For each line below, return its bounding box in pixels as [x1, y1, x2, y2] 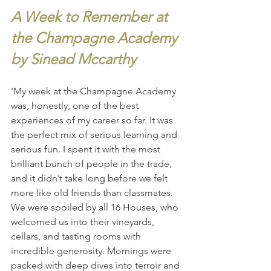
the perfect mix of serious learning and [11, 128, 180, 140]
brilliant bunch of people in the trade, [11, 157, 174, 169]
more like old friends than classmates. [11, 186, 173, 198]
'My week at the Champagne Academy [11, 85, 178, 97]
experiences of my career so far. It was [11, 114, 175, 126]
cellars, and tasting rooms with [11, 230, 143, 242]
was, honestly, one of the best [11, 99, 141, 111]
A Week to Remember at [11, 7, 171, 25]
